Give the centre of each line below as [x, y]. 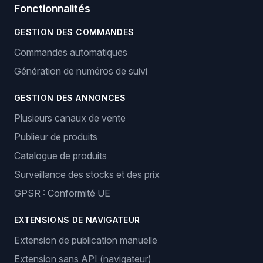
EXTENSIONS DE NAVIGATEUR [77, 220]
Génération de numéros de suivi [81, 71]
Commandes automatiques [71, 52]
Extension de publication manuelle [86, 240]
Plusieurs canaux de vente [70, 118]
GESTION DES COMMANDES [74, 32]
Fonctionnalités [52, 9]
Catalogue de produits [60, 156]
